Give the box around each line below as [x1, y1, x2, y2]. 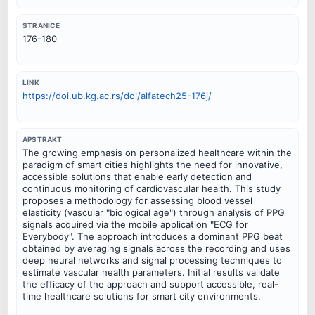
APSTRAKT [22, 134, 63, 143]
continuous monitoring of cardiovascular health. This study [22, 182, 281, 194]
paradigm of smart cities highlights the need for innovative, [22, 158, 283, 170]
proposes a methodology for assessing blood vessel [22, 194, 252, 206]
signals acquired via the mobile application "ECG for [22, 218, 248, 230]
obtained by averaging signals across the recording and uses [22, 242, 290, 254]
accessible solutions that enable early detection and [22, 170, 252, 182]
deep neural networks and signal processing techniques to [22, 254, 282, 266]
